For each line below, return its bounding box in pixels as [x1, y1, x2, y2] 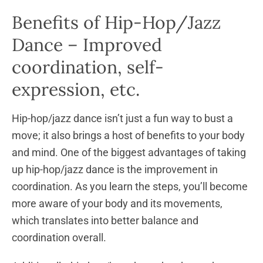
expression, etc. [12, 77, 144, 100]
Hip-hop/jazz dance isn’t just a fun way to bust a [12, 112, 233, 124]
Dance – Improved [12, 33, 162, 56]
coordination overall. [12, 231, 106, 244]
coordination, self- [12, 55, 164, 78]
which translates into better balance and [12, 214, 198, 227]
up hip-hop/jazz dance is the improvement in [12, 163, 218, 176]
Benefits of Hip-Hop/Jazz [12, 11, 221, 33]
